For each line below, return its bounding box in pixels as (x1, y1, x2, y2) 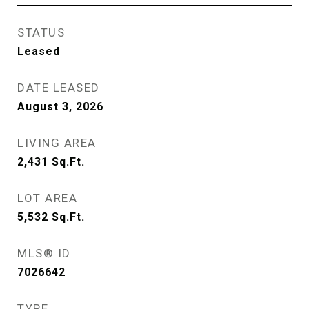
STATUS (17, 26, 65, 39)
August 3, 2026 (17, 100, 103, 113)
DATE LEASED (17, 81, 100, 94)
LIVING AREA (17, 136, 97, 150)
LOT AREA (17, 191, 77, 205)
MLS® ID (17, 246, 71, 260)
